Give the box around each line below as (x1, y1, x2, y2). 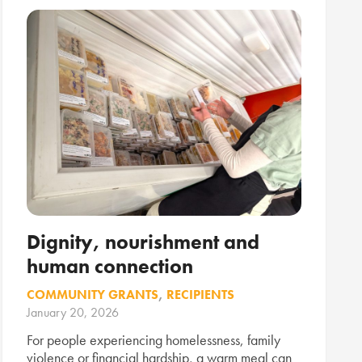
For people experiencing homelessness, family (27, 330, 280, 350)
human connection (27, 252, 193, 280)
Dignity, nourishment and (27, 228, 259, 255)
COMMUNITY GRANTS (27, 285, 158, 303)
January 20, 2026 (27, 303, 119, 321)
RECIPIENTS (166, 285, 234, 303)
